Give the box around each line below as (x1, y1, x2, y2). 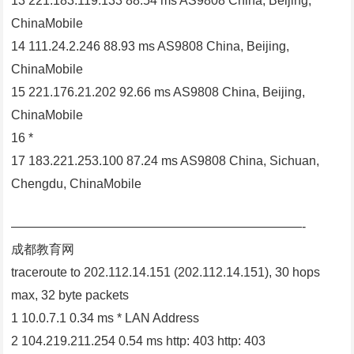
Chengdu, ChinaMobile (11, 177, 142, 191)
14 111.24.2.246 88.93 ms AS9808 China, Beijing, (11, 40, 290, 54)
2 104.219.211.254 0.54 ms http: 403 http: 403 (11, 334, 266, 348)
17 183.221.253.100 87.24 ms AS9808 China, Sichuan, (11, 154, 320, 168)
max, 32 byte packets (11, 288, 130, 303)
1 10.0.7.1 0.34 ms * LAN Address (11, 311, 200, 326)
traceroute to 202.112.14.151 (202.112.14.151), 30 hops (11, 265, 321, 280)
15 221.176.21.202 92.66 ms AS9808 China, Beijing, (11, 85, 306, 100)
